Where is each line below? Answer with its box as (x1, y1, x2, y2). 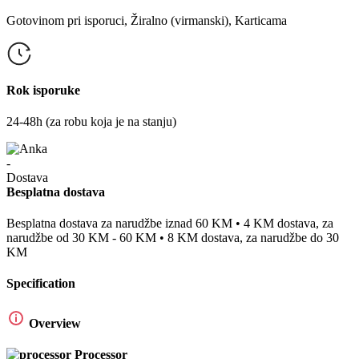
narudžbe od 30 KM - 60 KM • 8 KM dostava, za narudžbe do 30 (6, 231, 339, 244)
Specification (6, 276, 75, 291)
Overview (29, 316, 81, 330)
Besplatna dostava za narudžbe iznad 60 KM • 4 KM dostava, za (6, 216, 333, 230)
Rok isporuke (6, 83, 80, 98)
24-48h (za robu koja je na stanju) (6, 115, 176, 129)
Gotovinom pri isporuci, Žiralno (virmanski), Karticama (6, 13, 287, 27)
